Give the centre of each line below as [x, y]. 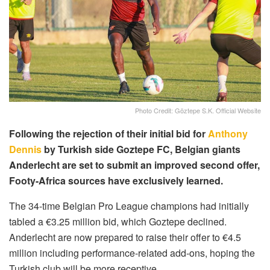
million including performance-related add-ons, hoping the [132, 253]
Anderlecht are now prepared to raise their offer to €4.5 [125, 237]
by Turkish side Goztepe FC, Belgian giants [141, 149]
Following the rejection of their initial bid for [108, 134]
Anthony [228, 134]
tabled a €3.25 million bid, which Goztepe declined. [118, 222]
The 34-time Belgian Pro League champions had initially [129, 206]
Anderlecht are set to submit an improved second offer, [134, 165]
